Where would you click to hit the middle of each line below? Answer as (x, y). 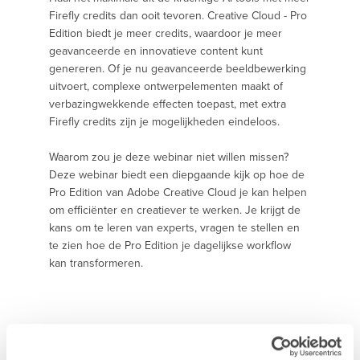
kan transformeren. (96, 262)
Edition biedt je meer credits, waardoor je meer (166, 33)
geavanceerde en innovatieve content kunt (156, 50)
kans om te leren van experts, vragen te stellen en (174, 227)
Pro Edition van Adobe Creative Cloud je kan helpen (178, 192)
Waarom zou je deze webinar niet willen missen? (169, 156)
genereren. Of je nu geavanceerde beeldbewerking (178, 68)
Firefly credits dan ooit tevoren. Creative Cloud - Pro (178, 15)
